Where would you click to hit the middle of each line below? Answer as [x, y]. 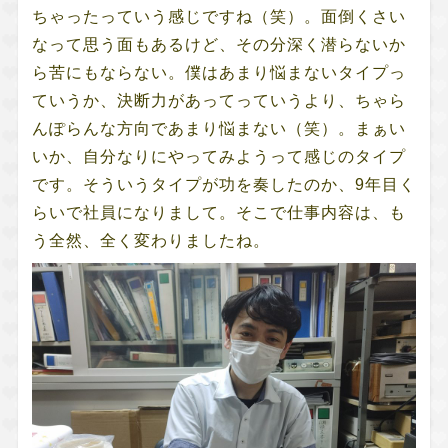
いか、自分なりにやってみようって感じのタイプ [218, 156]
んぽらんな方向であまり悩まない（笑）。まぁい [218, 128]
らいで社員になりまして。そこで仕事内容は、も [218, 212]
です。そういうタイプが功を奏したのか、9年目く [223, 184]
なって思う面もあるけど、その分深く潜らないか [218, 44]
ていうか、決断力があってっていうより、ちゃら [218, 100]
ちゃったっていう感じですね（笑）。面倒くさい [218, 16]
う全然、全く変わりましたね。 [150, 240]
